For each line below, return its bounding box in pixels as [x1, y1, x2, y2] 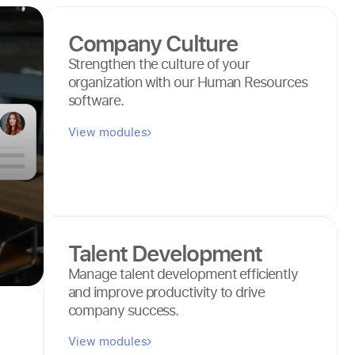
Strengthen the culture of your [67, 54, 250, 74]
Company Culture [67, 28, 239, 59]
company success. [67, 300, 179, 319]
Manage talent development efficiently [67, 263, 298, 283]
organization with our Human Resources [67, 72, 307, 92]
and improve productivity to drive [67, 281, 265, 301]
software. [67, 90, 124, 110]
